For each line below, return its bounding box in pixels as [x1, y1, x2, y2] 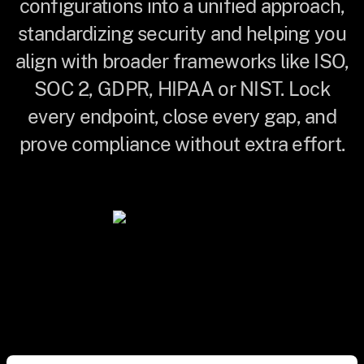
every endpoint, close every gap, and [27, 105, 337, 128]
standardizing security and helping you [18, 22, 346, 45]
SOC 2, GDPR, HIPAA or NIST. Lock [34, 77, 330, 100]
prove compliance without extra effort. [19, 132, 345, 155]
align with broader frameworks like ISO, [15, 50, 349, 72]
